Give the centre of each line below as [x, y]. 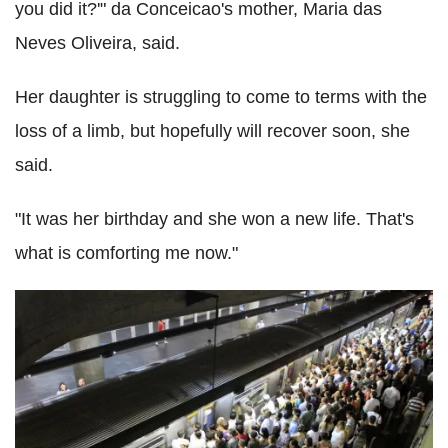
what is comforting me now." [126, 253]
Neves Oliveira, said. [97, 43]
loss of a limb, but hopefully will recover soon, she [212, 131]
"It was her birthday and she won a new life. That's [214, 219]
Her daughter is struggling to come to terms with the [221, 97]
